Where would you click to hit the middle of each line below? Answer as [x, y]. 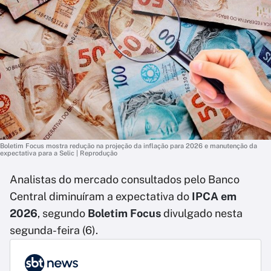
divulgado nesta [202, 213]
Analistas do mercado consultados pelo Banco [125, 179]
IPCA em [214, 196]
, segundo [61, 213]
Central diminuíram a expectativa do [101, 196]
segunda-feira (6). [54, 230]
